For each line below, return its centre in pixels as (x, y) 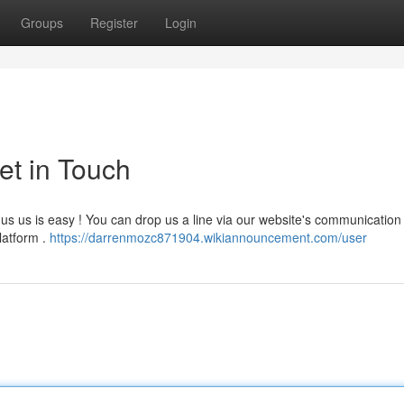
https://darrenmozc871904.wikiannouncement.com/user (208, 237)
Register (114, 23)
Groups (42, 23)
